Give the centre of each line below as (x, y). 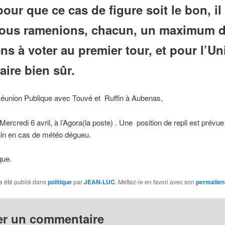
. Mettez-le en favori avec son (155, 181)
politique (60, 182)
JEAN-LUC (99, 182)
